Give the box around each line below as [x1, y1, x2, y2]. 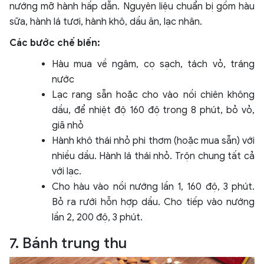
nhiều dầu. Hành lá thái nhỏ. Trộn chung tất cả [52, 150, 255, 163]
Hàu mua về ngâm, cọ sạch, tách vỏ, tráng [52, 58, 255, 71]
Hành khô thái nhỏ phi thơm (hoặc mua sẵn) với [52, 135, 255, 147]
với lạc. [52, 166, 81, 178]
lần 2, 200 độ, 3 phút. [52, 212, 143, 224]
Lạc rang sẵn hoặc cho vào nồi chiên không [52, 89, 255, 101]
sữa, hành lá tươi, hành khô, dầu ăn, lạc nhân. [9, 16, 202, 28]
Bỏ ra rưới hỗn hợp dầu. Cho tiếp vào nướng [52, 196, 255, 209]
